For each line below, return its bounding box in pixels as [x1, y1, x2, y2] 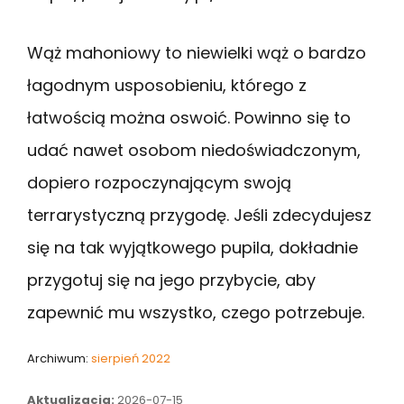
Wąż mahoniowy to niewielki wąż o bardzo [27, 41, 366, 64]
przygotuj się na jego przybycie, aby [27, 268, 316, 291]
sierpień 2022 [91, 349, 170, 367]
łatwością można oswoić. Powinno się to [27, 106, 351, 129]
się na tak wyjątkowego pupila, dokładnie [27, 235, 358, 259]
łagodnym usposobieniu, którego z [27, 73, 307, 96]
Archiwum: [27, 349, 91, 367]
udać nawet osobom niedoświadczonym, [27, 138, 361, 161]
